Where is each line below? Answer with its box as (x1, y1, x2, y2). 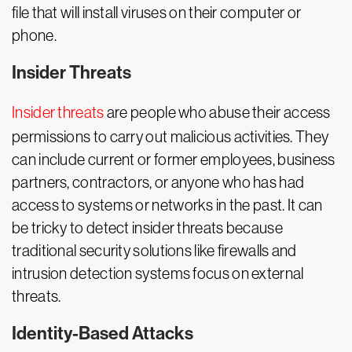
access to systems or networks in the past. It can (12, 196, 323, 214)
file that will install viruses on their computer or (12, 4, 302, 21)
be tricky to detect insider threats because (12, 219, 283, 236)
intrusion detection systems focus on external (12, 265, 304, 282)
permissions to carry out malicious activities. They (12, 128, 329, 145)
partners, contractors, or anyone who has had (12, 174, 305, 191)
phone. (12, 27, 57, 44)
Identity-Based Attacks (12, 323, 193, 344)
